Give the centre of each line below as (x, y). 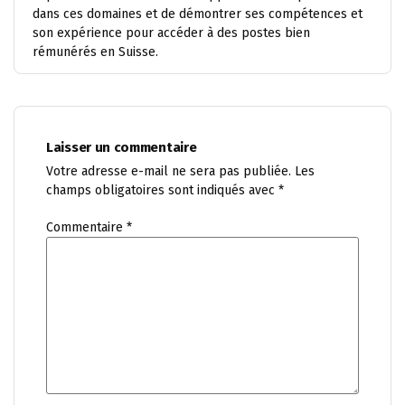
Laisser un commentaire (122, 147)
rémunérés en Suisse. (95, 52)
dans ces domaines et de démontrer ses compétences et (198, 14)
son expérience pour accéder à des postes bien (171, 33)
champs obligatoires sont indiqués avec (162, 190)
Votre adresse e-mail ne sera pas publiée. (169, 171)
